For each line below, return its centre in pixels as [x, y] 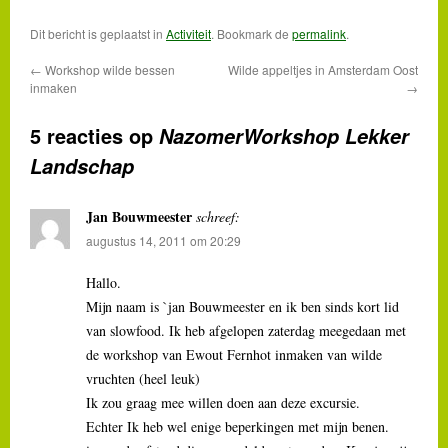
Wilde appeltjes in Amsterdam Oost [323, 69]
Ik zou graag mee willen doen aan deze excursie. [223, 402]
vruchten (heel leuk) [143, 378]
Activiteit [188, 33]
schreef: [218, 216]
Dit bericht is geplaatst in [98, 33]
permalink [319, 33]
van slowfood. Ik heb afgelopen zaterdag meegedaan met [246, 330]
